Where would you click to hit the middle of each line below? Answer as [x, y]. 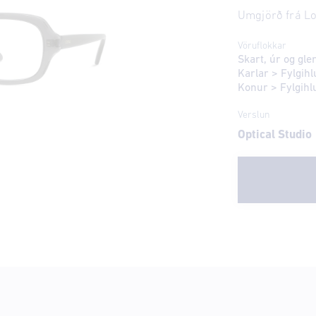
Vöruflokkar [262, 46]
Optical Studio [274, 135]
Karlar [253, 74]
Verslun [254, 115]
